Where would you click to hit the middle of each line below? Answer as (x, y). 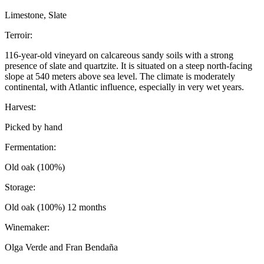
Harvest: (20, 107)
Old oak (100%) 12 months (55, 207)
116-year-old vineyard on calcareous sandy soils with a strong (119, 55)
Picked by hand (34, 127)
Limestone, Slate (36, 15)
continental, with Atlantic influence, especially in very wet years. (124, 87)
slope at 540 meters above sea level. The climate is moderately (120, 77)
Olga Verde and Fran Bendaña (61, 247)
